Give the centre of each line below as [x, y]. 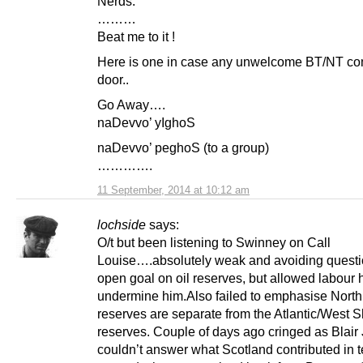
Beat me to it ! [136, 36]
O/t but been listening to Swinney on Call [214, 242]
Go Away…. [131, 104]
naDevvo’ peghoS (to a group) [183, 147]
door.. [113, 79]
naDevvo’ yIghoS [148, 122]
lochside [122, 224]
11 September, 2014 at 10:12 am [173, 190]
